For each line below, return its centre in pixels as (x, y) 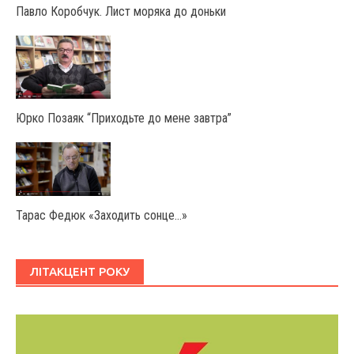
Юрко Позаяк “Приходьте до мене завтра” (124, 119)
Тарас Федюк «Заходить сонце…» (102, 215)
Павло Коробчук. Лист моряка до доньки (121, 12)
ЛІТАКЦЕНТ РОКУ (80, 271)
